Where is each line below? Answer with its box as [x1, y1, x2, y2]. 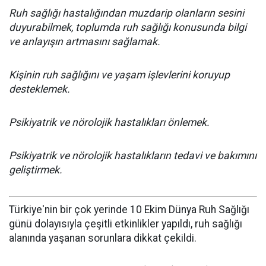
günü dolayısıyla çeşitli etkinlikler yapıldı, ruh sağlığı [9, 217, 242, 230]
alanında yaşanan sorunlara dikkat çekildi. [9, 232, 197, 244]
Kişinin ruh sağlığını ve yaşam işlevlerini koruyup [9, 69, 230, 81]
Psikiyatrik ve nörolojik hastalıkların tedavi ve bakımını [9, 150, 256, 161]
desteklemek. [9, 83, 70, 95]
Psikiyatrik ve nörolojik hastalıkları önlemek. [9, 116, 210, 128]
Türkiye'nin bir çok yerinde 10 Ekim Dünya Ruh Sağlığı [9, 203, 249, 216]
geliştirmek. [9, 164, 62, 176]
